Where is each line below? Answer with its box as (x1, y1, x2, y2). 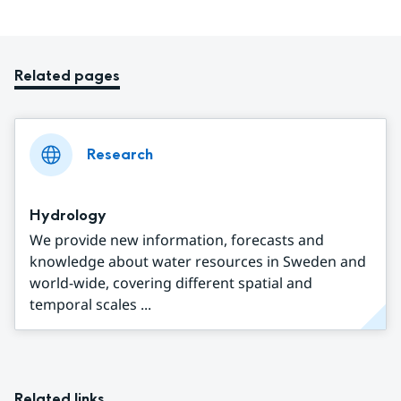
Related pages (14, 64, 120, 86)
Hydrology (30, 204, 107, 226)
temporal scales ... (30, 294, 151, 314)
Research (87, 144, 153, 166)
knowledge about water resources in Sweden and (30, 251, 366, 271)
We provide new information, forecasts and (30, 229, 324, 250)
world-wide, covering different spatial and (30, 272, 312, 293)
